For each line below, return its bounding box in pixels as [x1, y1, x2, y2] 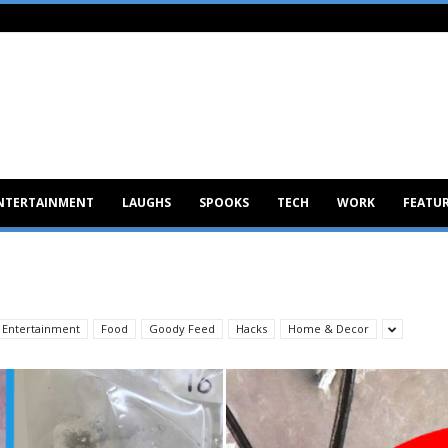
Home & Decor [288, 321, 369, 336]
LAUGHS [122, 194, 171, 211]
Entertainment [2, 321, 80, 336]
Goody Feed [149, 321, 215, 336]
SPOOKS [199, 194, 249, 211]
